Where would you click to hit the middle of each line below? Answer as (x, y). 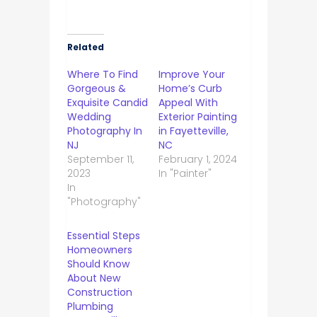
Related (85, 47)
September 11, (100, 159)
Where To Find (102, 74)
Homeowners (99, 249)
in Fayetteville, (193, 131)
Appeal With (188, 102)
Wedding (89, 116)
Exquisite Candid (107, 102)
